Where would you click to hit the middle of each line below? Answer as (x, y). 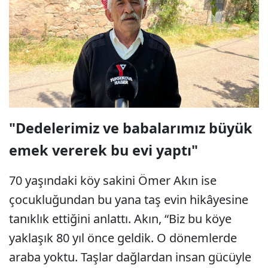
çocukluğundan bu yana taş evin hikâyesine (129, 200)
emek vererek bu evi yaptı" (103, 150)
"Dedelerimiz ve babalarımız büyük (131, 128)
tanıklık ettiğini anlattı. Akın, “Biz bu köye (120, 219)
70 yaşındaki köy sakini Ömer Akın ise (113, 181)
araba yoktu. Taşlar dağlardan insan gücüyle (130, 257)
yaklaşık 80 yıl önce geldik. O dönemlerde (123, 238)
